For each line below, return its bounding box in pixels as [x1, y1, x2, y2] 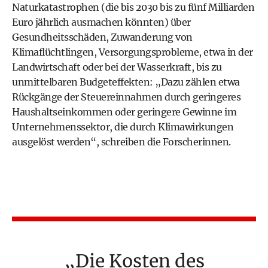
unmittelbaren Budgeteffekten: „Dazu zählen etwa [12, 76, 240, 88]
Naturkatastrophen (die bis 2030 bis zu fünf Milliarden [12, 1, 254, 13]
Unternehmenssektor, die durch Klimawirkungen [12, 121, 233, 133]
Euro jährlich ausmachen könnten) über [12, 16, 191, 28]
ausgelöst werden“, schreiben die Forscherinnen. [12, 136, 231, 148]
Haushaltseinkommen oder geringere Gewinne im [12, 106, 236, 118]
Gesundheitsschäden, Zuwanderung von [12, 31, 193, 43]
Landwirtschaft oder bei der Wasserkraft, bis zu [12, 61, 222, 73]
